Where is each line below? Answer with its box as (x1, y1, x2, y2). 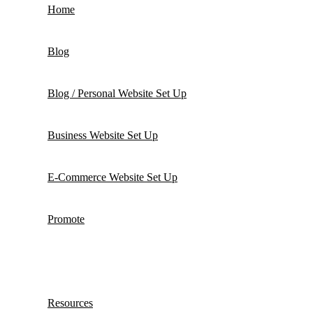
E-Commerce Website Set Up (48, 170, 177, 183)
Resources (48, 296, 93, 309)
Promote (48, 212, 85, 225)
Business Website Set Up (48, 129, 158, 141)
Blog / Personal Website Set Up (48, 87, 187, 99)
